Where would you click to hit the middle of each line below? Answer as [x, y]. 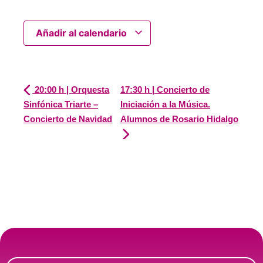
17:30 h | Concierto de [165, 89]
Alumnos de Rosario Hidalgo [179, 119]
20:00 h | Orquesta [71, 89]
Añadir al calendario [82, 33]
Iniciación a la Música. [165, 104]
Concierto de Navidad [68, 119]
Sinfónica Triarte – [61, 104]
